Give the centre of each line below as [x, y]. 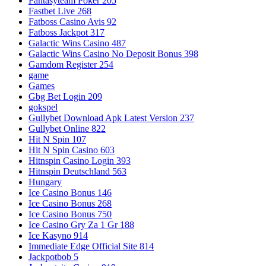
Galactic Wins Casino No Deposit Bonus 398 [113, 53]
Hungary [45, 182]
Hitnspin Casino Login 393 [80, 160]
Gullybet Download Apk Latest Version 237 [111, 118]
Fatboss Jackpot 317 [66, 32]
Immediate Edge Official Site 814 [91, 246]
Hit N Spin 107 [57, 139]
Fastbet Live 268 [60, 11]
